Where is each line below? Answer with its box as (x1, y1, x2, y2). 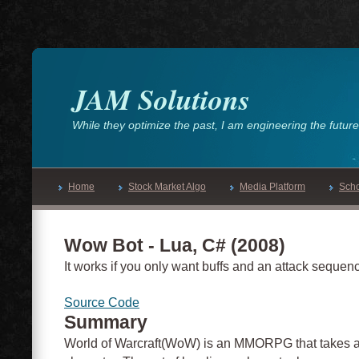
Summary (64, 312, 147, 333)
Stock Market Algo (128, 181, 206, 192)
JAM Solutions (72, 79, 250, 119)
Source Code (64, 296, 139, 310)
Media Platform (240, 181, 305, 192)
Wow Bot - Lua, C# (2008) (64, 235, 285, 256)
